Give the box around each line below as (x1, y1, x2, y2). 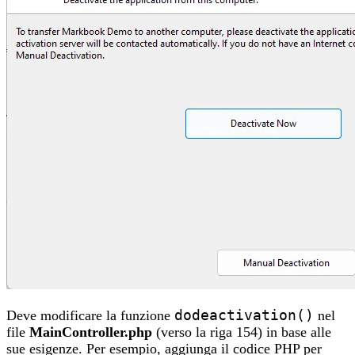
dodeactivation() (174, 307, 314, 323)
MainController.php (29, 323, 152, 340)
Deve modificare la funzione (6, 307, 174, 323)
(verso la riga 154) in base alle (152, 323, 331, 340)
